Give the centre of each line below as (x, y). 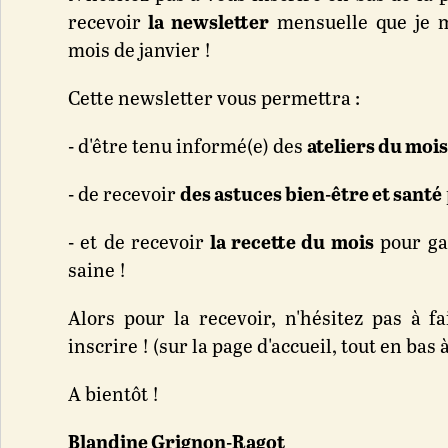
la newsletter (205, 23)
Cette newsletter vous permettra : (214, 99)
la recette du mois (289, 243)
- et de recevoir (136, 243)
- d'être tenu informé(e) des (188, 147)
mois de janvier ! (140, 51)
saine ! (97, 271)
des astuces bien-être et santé (311, 195)
